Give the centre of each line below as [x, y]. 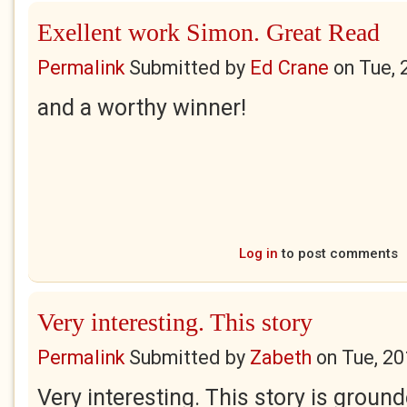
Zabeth [281, 357]
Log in [258, 253]
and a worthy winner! [142, 108]
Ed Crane [289, 68]
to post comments [338, 253]
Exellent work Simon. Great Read [208, 32]
